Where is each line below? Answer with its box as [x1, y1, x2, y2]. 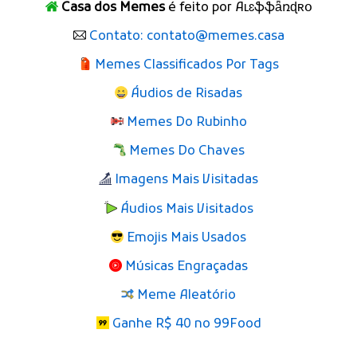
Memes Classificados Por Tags [94, 57, 279, 73]
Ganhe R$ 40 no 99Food [112, 316, 261, 332]
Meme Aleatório [137, 287, 236, 304]
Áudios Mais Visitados [120, 201, 253, 218]
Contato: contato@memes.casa [88, 28, 284, 45]
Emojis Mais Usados [127, 229, 246, 246]
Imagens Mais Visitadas [115, 171, 258, 188]
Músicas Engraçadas [125, 258, 248, 275]
